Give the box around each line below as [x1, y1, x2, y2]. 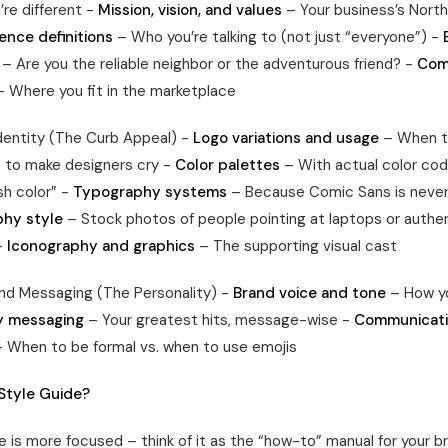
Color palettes [175, 155, 280, 175]
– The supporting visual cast [195, 236, 397, 256]
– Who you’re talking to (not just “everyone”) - [113, 27, 443, 47]
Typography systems [73, 182, 227, 202]
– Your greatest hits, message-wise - [84, 310, 354, 330]
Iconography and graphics [7, 236, 195, 256]
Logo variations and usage [193, 128, 379, 148]
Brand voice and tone [233, 283, 386, 303]
